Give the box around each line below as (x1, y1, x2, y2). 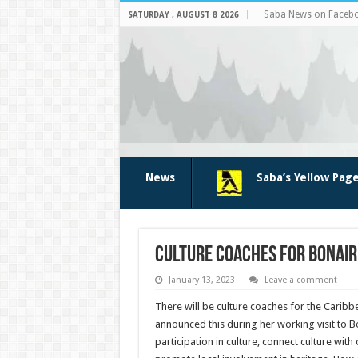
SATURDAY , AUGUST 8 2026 (127, 10, 239, 19)
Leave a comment (264, 275, 337, 285)
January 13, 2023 (168, 275, 235, 285)
